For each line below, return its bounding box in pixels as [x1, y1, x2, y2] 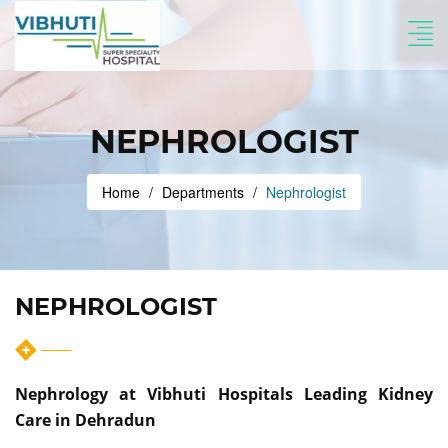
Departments [162, 182, 244, 202]
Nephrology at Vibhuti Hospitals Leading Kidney [15, 383, 433, 405]
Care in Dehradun [15, 409, 156, 431]
